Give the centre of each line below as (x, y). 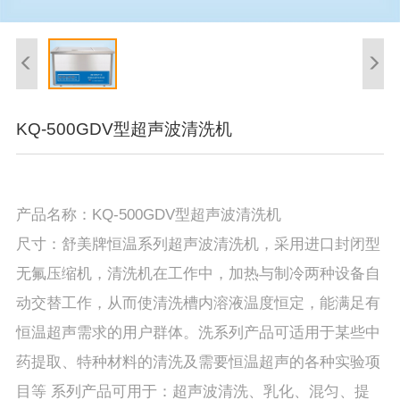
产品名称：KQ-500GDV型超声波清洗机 (148, 214)
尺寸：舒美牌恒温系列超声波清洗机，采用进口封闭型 (198, 244)
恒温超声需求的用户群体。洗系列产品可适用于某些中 (198, 332)
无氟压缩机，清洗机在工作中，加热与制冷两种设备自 (198, 273)
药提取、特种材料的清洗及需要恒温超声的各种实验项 (198, 362)
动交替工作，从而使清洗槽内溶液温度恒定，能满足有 (198, 303)
